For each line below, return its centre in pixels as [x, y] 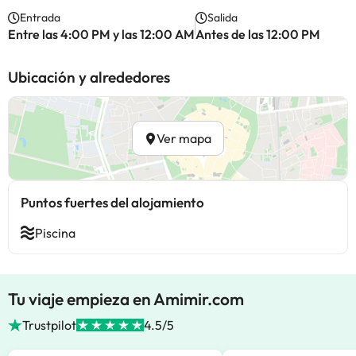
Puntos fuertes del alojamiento [112, 202]
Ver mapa [184, 138]
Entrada [40, 17]
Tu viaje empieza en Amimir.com [126, 299]
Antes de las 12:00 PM [258, 34]
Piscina [55, 233]
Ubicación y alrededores [89, 77]
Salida [222, 17]
